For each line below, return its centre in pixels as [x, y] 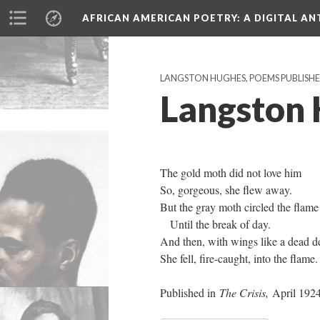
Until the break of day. [215, 224]
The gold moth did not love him [231, 172]
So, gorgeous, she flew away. [226, 190]
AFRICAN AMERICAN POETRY [160, 18]
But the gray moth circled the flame [239, 207]
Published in [190, 292]
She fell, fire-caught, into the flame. [239, 258]
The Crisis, [246, 292]
